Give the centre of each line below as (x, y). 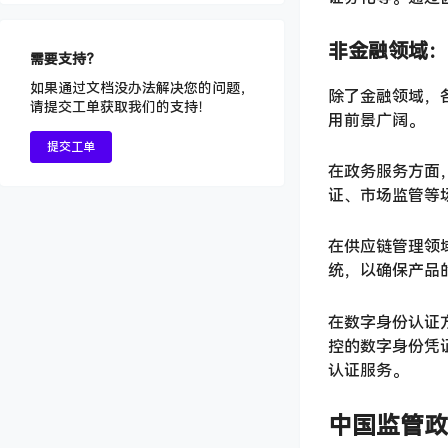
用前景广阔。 (376, 120)
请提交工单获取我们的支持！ (121, 107)
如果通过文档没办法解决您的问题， (142, 88)
